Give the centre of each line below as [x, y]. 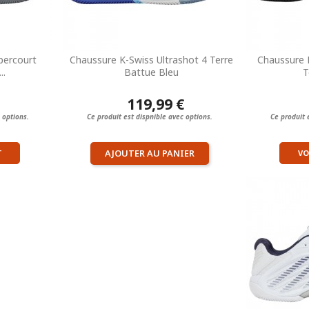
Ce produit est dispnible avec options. [150, 116]
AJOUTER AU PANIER [150, 153]
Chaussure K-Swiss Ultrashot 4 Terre [151, 59]
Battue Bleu [151, 72]
